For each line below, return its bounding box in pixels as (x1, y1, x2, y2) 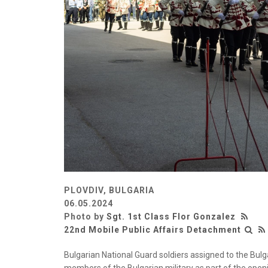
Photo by (64, 212, 106, 222)
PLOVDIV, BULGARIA (64, 185, 154, 196)
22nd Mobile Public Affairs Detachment (64, 225, 241, 235)
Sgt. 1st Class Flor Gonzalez (106, 212, 236, 222)
